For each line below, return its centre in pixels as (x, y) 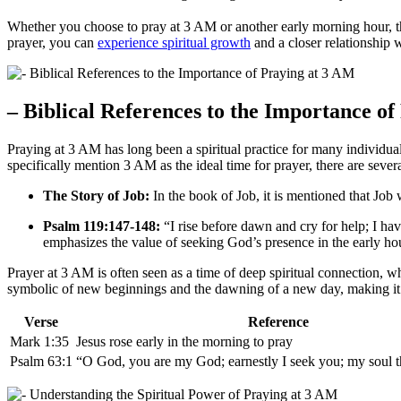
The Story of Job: (96, 196)
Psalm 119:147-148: (102, 226)
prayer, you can (52, 43)
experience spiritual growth (174, 43)
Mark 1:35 (39, 342)
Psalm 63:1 (41, 362)
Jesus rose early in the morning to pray (184, 342)
